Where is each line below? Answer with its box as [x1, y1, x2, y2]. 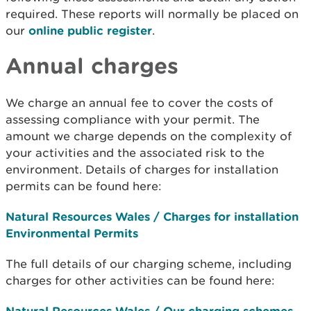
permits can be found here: [6, 179, 162, 193]
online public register [28, 24, 152, 37]
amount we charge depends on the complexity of [6, 129, 292, 143]
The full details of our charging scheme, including [6, 257, 292, 271]
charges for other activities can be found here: [6, 274, 275, 287]
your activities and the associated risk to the [6, 146, 264, 160]
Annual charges [6, 53, 178, 78]
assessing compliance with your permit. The [6, 112, 260, 126]
